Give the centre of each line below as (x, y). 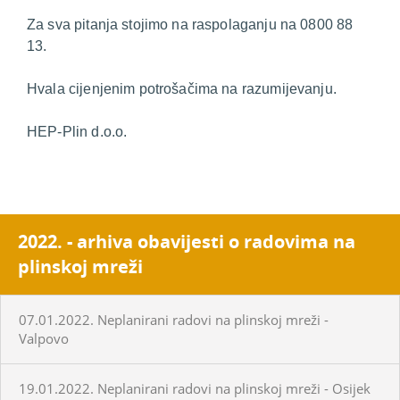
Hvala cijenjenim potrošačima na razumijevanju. (182, 88)
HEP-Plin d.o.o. (77, 131)
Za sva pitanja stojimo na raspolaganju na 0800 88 (190, 24)
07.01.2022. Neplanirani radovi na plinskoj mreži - (174, 319)
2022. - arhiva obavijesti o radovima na (187, 241)
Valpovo (44, 338)
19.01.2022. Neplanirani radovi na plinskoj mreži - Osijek (195, 388)
